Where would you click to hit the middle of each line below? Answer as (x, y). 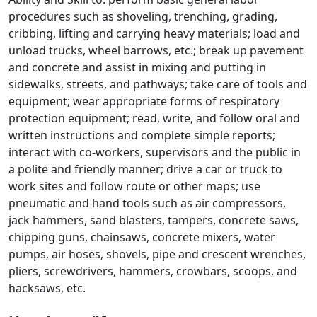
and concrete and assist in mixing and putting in (137, 67)
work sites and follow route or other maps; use (134, 186)
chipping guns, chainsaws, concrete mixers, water (142, 237)
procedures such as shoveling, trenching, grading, (143, 16)
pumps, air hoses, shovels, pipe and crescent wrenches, (157, 254)
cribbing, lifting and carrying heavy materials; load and (154, 33)
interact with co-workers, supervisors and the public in (155, 152)
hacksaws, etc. (48, 288)
